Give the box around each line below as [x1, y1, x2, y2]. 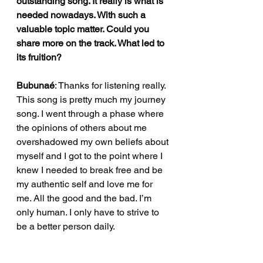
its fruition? [16, 52, 62, 63]
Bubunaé [16, 80, 55, 92]
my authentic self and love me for [16, 178, 155, 190]
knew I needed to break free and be [16, 164, 165, 176]
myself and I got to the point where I [16, 150, 165, 162]
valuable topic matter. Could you [16, 23, 151, 35]
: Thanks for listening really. [55, 80, 168, 92]
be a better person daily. [16, 221, 117, 232]
